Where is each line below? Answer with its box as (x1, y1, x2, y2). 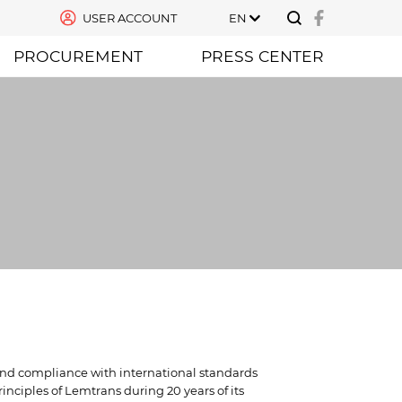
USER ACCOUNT (82, 11, 177, 26)
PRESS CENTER (201, 46, 324, 66)
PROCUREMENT (13, 46, 143, 66)
